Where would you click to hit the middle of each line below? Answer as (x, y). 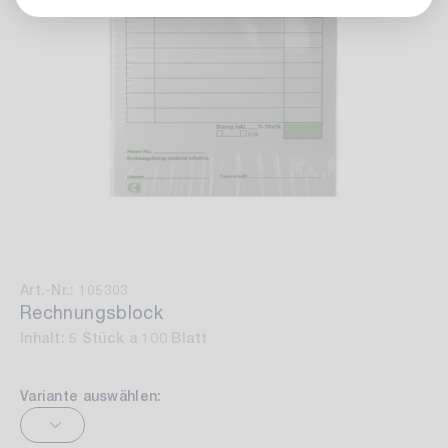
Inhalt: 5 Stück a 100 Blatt (114, 337)
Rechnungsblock (92, 312)
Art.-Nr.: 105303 (74, 290)
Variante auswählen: (91, 396)
